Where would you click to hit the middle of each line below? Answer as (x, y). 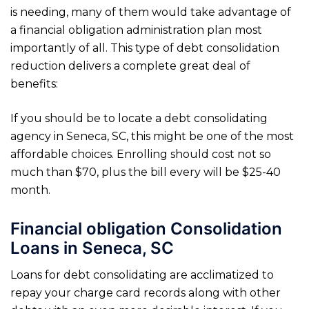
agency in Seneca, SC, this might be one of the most (152, 136)
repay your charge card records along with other (146, 292)
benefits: (34, 83)
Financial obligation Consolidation (146, 228)
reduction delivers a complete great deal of (130, 66)
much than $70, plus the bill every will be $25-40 (146, 172)
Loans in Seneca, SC (92, 248)
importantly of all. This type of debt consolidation (145, 48)
